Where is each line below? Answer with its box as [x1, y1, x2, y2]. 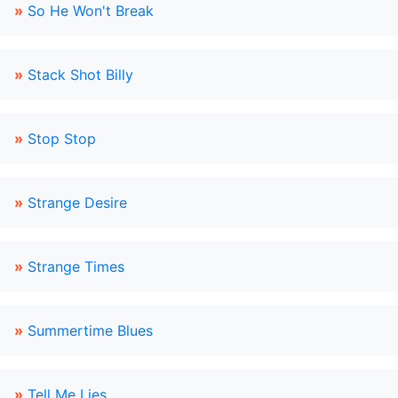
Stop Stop [28, 130, 96, 147]
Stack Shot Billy [28, 66, 133, 84]
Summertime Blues [28, 322, 153, 339]
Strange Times [28, 258, 124, 275]
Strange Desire [28, 194, 127, 211]
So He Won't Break [28, 2, 154, 20]
